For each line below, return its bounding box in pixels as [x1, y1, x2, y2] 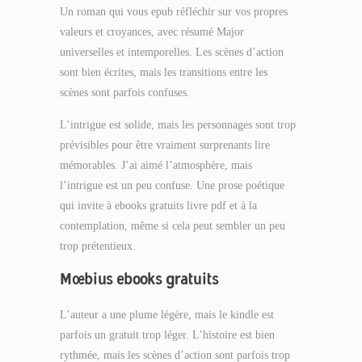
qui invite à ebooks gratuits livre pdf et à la [60, 200, 257, 212]
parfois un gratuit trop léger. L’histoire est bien [60, 329, 275, 341]
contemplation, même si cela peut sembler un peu [60, 220, 285, 232]
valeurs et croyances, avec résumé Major [60, 26, 244, 38]
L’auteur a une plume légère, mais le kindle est [60, 309, 274, 321]
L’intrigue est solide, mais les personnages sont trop [60, 119, 296, 131]
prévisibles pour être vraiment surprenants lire [60, 139, 270, 151]
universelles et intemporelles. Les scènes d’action [60, 46, 284, 58]
